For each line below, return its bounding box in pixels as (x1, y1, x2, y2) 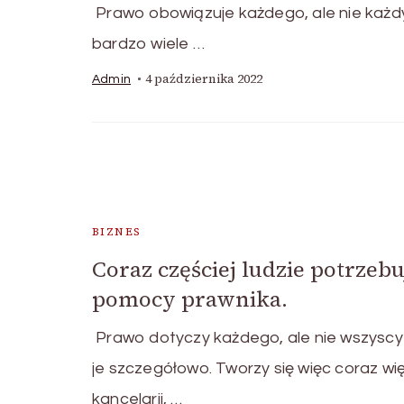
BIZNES (92, 225, 142, 240)
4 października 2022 (145, 70, 262, 88)
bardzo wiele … (92, 35, 205, 53)
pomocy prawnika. (92, 284, 288, 315)
